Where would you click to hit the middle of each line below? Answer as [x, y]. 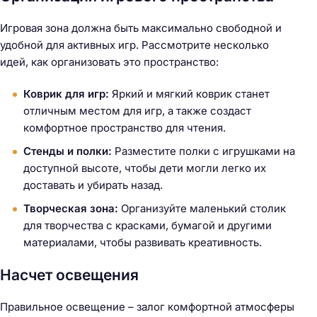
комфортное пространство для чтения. [125, 127]
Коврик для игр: [66, 93]
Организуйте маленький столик [202, 208]
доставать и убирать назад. [93, 185]
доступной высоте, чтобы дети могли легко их [145, 168]
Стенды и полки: [68, 151]
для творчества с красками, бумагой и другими [148, 225]
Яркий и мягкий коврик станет [189, 93]
